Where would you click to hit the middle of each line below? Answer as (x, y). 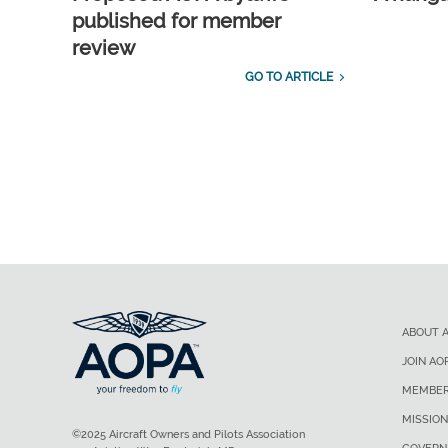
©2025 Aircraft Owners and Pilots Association (188, 434)
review (103, 48)
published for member (176, 21)
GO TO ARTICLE (288, 77)
